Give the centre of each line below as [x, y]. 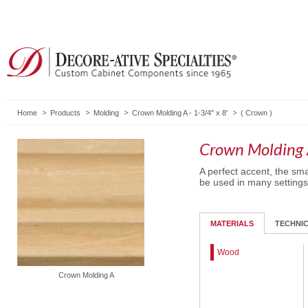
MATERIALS [232, 223]
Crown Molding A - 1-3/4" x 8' [180, 112]
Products [65, 112]
